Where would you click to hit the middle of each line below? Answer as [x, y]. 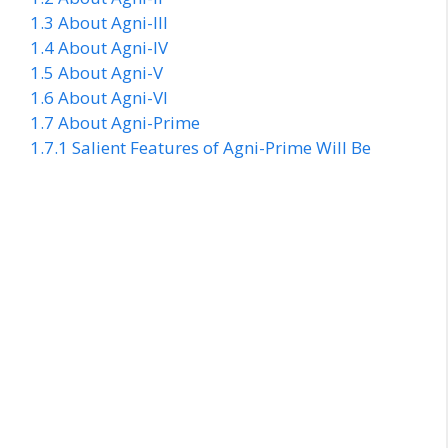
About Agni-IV [113, 48]
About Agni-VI [113, 98]
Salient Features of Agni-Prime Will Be [221, 148]
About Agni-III [113, 23]
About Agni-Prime [129, 123]
